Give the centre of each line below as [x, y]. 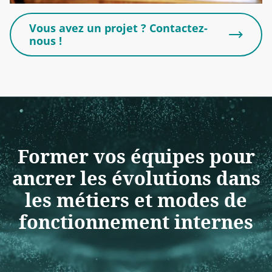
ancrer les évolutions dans [136, 178]
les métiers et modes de [136, 200]
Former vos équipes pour [136, 156]
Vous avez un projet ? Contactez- [118, 28]
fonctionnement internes [136, 222]
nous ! [46, 41]
